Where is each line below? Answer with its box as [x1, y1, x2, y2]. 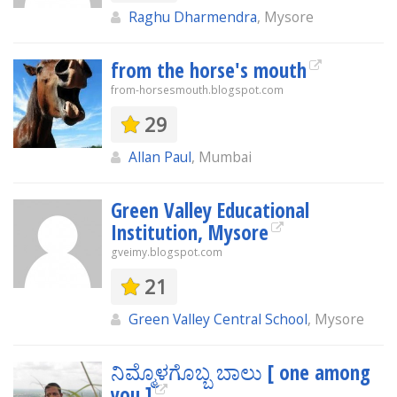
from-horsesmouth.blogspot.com [111, 82, 284, 97]
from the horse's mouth [111, 56, 307, 84]
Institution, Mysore [111, 218, 269, 246]
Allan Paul [128, 147, 191, 167]
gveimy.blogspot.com [111, 245, 222, 260]
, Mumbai [191, 147, 252, 167]
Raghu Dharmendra [128, 7, 257, 27]
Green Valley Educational [111, 196, 309, 224]
